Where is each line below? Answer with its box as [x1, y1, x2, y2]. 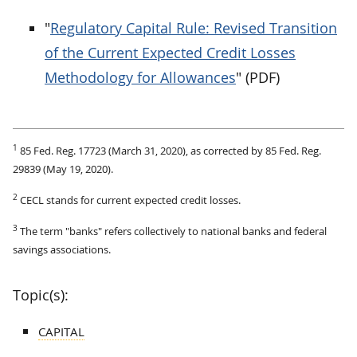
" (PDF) [236, 67, 280, 87]
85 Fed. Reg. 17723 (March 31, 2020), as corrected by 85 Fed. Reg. [20, 143, 321, 158]
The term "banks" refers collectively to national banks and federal [18, 223, 327, 238]
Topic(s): [13, 284, 69, 304]
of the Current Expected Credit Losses [45, 42, 296, 62]
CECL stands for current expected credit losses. [20, 192, 241, 207]
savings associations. [13, 241, 111, 257]
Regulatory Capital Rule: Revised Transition [50, 18, 337, 37]
